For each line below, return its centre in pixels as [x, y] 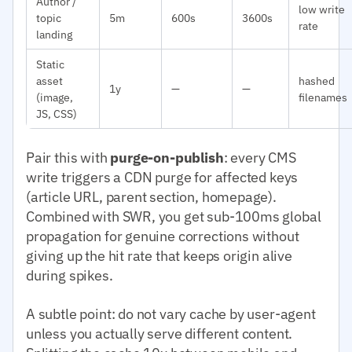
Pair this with [68, 157]
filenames [323, 97]
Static [50, 64]
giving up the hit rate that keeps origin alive [159, 255]
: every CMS [260, 157]
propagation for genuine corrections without [163, 236]
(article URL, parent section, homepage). [151, 196]
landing [54, 34]
